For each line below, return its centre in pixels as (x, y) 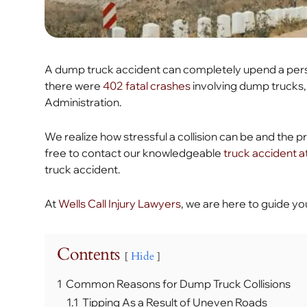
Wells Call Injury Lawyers (120, 204)
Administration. (84, 102)
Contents (88, 254)
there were (74, 86)
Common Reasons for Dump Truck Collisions (179, 284)
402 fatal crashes (147, 86)
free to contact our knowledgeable (134, 153)
